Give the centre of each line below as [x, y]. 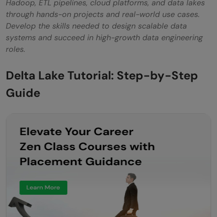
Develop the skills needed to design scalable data [96, 26]
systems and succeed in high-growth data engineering [104, 37]
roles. [15, 49]
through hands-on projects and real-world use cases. [103, 14]
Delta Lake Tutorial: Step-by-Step [102, 75]
